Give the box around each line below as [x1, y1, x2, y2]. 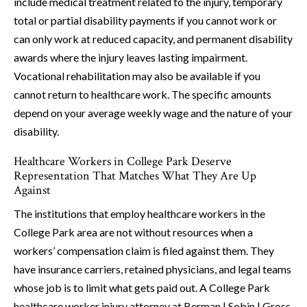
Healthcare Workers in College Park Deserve [14, 153, 232, 170]
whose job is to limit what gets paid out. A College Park [14, 281, 270, 295]
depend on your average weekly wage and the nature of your [14, 106, 293, 120]
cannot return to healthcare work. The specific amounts [14, 88, 271, 101]
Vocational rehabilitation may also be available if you [14, 69, 260, 83]
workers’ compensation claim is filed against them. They [14, 244, 274, 258]
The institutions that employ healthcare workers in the [14, 207, 265, 221]
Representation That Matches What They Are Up [14, 168, 256, 184]
